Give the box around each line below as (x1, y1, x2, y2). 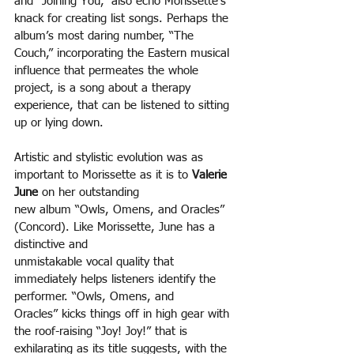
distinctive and (14, 239, 88, 251)
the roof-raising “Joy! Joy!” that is (14, 326, 191, 338)
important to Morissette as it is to (14, 169, 192, 182)
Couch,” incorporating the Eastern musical (14, 47, 233, 60)
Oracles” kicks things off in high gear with (14, 308, 233, 321)
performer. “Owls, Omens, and (14, 291, 174, 303)
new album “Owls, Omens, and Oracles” (14, 204, 228, 217)
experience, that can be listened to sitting (14, 100, 233, 112)
